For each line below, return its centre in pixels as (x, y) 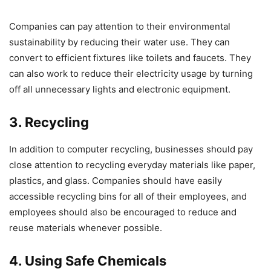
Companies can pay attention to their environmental (120, 27)
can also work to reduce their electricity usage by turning (131, 74)
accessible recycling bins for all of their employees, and (128, 197)
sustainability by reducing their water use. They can (119, 42)
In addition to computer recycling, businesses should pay (131, 149)
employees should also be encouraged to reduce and (123, 212)
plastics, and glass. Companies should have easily (116, 181)
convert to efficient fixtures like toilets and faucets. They (130, 58)
